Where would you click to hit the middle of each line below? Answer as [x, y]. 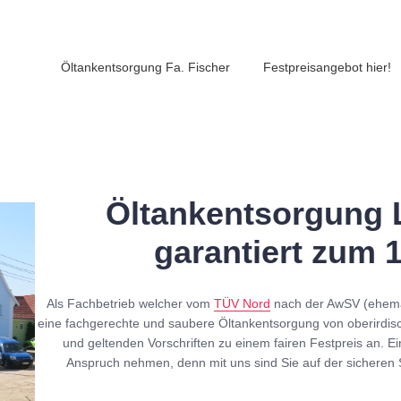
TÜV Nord [243, 303]
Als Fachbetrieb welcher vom [131, 303]
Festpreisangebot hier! [327, 67]
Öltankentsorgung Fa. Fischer [145, 67]
